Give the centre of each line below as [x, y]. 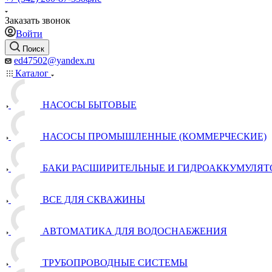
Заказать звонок [38, 20]
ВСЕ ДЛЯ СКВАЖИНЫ [94, 199]
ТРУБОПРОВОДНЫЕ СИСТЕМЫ [115, 263]
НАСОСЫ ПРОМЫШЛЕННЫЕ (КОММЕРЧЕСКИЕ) [155, 136]
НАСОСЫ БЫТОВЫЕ [90, 105]
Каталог [32, 73]
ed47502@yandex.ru [54, 60]
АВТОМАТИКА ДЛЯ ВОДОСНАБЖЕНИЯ [135, 231]
